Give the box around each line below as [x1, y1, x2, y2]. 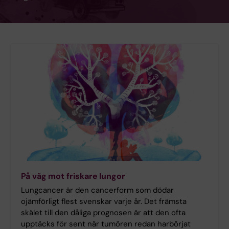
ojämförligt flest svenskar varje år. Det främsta [21, 196, 187, 207]
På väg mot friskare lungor [21, 171, 125, 182]
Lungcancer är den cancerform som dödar [21, 185, 174, 196]
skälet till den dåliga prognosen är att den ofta [21, 208, 186, 218]
